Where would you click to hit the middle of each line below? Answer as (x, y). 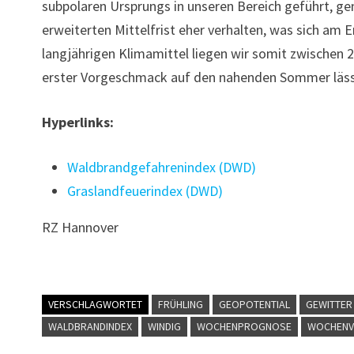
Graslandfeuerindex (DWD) (145, 191)
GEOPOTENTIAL (255, 304)
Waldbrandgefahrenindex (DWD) (162, 167)
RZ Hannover (81, 227)
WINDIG (165, 326)
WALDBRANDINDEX (90, 326)
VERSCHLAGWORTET (96, 304)
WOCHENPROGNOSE (245, 326)
